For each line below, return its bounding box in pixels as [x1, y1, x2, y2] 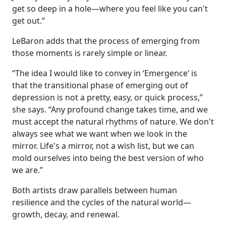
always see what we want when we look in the [12, 128, 187, 140]
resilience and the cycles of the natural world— [12, 197, 191, 208]
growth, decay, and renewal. [12, 209, 120, 220]
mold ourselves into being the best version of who [12, 152, 204, 164]
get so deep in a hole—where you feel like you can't [12, 3, 208, 15]
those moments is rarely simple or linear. [12, 47, 167, 59]
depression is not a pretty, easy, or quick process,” [12, 92, 203, 103]
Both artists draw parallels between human [12, 185, 177, 196]
